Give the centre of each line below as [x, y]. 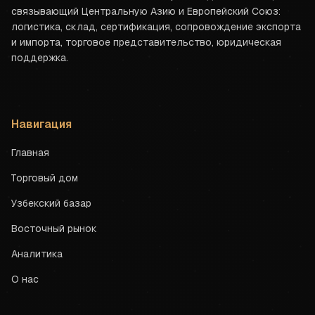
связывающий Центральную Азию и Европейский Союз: [146, 11]
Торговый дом [45, 178]
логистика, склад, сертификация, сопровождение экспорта [156, 27]
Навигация [41, 124]
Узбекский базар [51, 203]
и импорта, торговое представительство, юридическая [146, 42]
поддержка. [40, 58]
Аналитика [37, 254]
